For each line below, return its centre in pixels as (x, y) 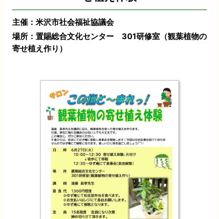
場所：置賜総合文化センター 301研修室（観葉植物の (109, 36)
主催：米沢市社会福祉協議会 (63, 22)
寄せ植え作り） (40, 49)
